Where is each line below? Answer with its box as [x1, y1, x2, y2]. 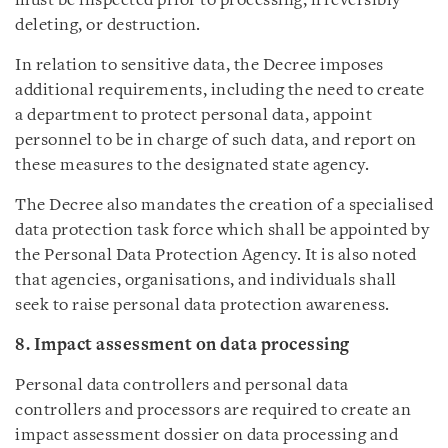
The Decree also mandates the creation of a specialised [15, 197, 433, 214]
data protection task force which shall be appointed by [15, 222, 429, 239]
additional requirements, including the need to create [15, 82, 425, 99]
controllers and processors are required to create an [15, 402, 411, 419]
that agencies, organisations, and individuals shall [15, 272, 397, 289]
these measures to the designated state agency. [15, 157, 369, 174]
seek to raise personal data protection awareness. [15, 297, 390, 314]
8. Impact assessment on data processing [15, 337, 350, 354]
